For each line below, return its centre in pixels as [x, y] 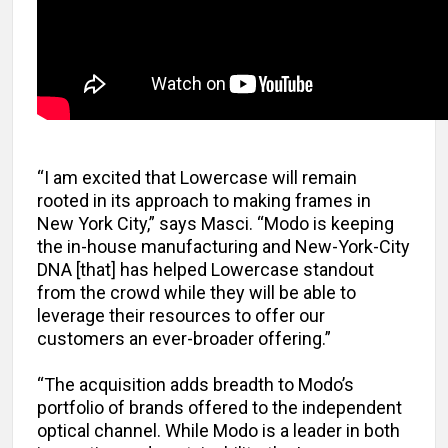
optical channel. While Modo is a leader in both [218, 431]
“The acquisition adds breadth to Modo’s [195, 385]
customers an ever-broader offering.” [184, 339]
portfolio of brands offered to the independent [219, 408]
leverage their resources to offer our [181, 316]
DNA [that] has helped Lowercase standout [205, 270]
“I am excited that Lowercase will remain [197, 178]
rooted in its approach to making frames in [204, 201]
